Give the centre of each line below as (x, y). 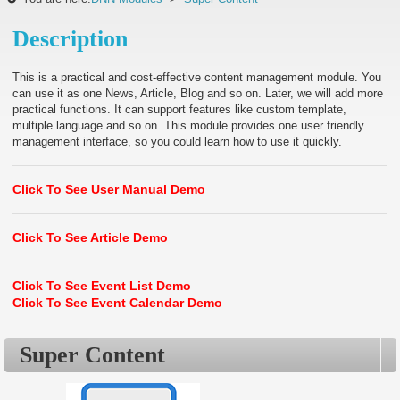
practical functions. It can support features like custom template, (180, 109)
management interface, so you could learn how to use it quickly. (178, 142)
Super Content (93, 355)
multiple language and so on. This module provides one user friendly (189, 125)
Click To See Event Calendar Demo (118, 303)
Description (71, 39)
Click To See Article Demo (91, 237)
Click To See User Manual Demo (109, 189)
